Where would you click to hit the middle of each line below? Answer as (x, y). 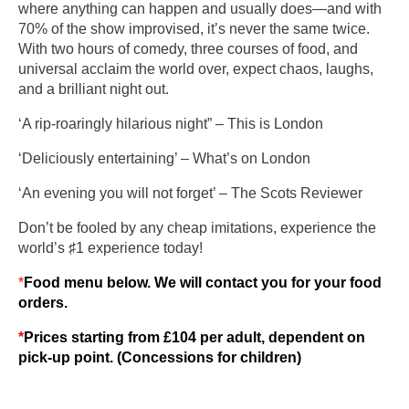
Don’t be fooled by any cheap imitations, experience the (197, 227)
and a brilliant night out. (94, 89)
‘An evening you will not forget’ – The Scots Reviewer (190, 193)
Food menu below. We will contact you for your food (203, 282)
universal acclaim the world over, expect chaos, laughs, (196, 68)
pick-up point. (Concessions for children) (160, 357)
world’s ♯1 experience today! (110, 247)
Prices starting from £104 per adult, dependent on (194, 337)
